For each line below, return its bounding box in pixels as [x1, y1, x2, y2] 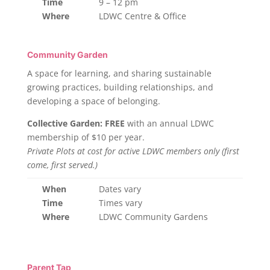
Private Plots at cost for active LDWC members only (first [27, 145, 239, 157]
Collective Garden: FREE [27, 118, 125, 129]
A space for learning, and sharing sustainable [27, 67, 212, 79]
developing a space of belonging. [27, 95, 160, 107]
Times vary [98, 197, 142, 209]
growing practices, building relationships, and [27, 81, 213, 93]
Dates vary [98, 183, 141, 195]
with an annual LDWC [124, 118, 214, 129]
